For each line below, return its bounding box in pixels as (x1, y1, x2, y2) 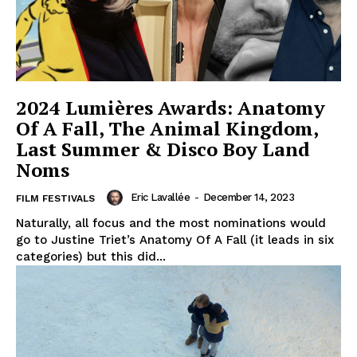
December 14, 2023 (202, 191, 294, 204)
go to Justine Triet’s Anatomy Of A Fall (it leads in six (16, 232, 334, 247)
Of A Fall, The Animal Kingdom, (16, 115, 319, 141)
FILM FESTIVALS (16, 192, 95, 204)
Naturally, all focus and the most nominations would (16, 215, 326, 230)
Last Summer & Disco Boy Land (16, 135, 310, 162)
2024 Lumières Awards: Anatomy (16, 94, 325, 120)
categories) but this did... (16, 249, 166, 264)
